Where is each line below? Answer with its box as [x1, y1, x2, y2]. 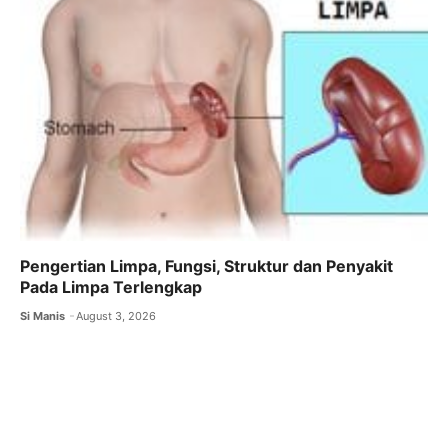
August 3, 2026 [76, 309, 157, 324]
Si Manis [20, 309, 65, 324]
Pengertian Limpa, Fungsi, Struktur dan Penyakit [20, 256, 393, 277]
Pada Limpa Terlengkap [20, 277, 202, 298]
